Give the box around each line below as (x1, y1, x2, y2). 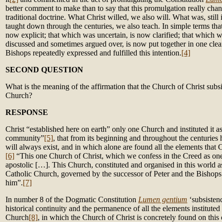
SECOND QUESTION (5, 65, 83, 74)
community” (5, 134, 44, 142)
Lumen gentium (138, 195, 187, 204)
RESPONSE (5, 108, 48, 116)
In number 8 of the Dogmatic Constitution (5, 195, 138, 204)
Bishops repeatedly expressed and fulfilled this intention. (5, 49, 181, 57)
